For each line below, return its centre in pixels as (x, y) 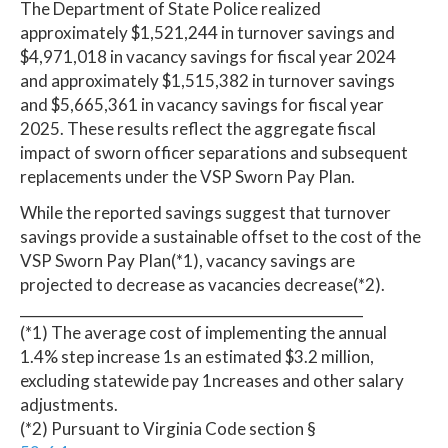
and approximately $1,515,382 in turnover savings (207, 80)
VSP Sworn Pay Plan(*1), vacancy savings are (187, 260)
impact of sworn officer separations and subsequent (214, 152)
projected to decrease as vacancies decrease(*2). (202, 284)
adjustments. (69, 404)
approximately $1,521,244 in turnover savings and (207, 32)
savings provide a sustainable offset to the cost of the (220, 236)
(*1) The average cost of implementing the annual (203, 332)
